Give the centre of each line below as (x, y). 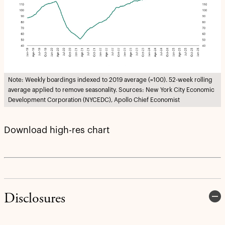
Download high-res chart (57, 130)
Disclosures (35, 199)
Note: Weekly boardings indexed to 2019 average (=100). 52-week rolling (110, 80)
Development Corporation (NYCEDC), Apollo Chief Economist (94, 100)
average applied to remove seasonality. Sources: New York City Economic (111, 90)
